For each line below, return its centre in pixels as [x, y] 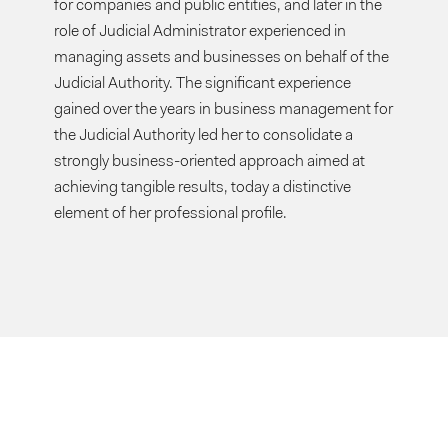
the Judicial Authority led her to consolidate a [204, 136]
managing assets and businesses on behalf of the [222, 58]
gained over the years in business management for [224, 110]
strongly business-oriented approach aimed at [210, 162]
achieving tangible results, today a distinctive [203, 188]
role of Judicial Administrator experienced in [200, 32]
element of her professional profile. [171, 214]
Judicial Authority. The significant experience [203, 84]
